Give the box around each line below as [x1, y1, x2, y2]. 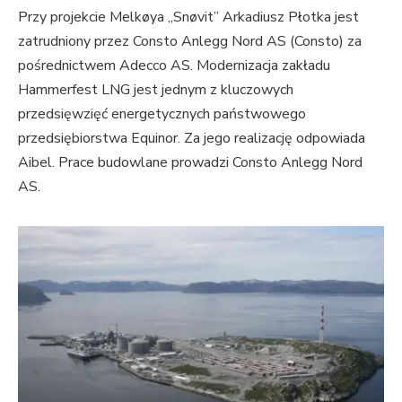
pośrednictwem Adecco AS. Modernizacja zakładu [18, 55, 330, 75]
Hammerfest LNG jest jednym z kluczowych [18, 79, 293, 100]
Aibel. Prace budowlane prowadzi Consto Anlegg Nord [18, 152, 363, 172]
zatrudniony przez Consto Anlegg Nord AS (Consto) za [18, 31, 362, 51]
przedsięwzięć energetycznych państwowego [18, 103, 306, 124]
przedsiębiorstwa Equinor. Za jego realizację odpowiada [18, 127, 365, 148]
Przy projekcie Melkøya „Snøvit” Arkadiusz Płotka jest [18, 6, 359, 27]
